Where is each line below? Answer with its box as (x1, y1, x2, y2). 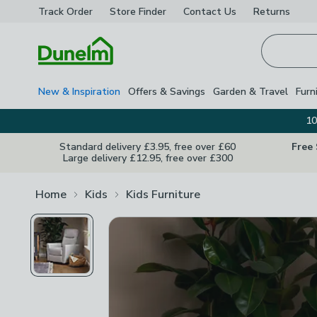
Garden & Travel (213, 84, 288, 98)
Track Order (38, 4, 93, 18)
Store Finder (110, 4, 166, 18)
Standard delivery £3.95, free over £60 (59, 140, 236, 154)
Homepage (38, 65, 93, 81)
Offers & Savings (128, 84, 205, 98)
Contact (183, 4, 221, 18)
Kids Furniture (126, 186, 200, 202)
